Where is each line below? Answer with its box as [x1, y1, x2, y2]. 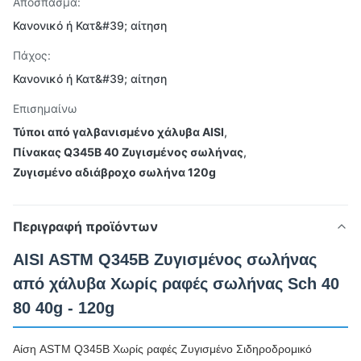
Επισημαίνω [13, 102, 77, 115]
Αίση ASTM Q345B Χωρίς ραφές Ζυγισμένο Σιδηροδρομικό [13, 342, 312, 355]
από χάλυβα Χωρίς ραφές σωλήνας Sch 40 [13, 275, 339, 293]
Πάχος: [13, 48, 51, 62]
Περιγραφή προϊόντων [13, 218, 158, 234]
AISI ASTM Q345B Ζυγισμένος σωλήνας [13, 251, 317, 268]
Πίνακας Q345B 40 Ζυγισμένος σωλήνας [13, 145, 243, 159]
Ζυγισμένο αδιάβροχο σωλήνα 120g [13, 165, 216, 179]
